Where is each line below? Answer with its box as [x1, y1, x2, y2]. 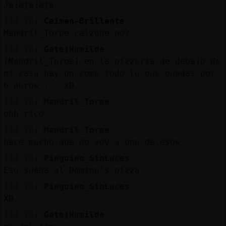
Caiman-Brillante [43, 16, 125, 26]
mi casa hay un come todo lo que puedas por [3, 68, 215, 78]
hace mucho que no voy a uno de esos [3, 137, 180, 147]
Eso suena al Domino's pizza [3, 165, 140, 175]
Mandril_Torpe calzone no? [3, 28, 130, 38]
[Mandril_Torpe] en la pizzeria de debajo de [3, 56, 220, 66]
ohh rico [3, 108, 44, 119]
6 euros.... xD [3, 80, 74, 90]
